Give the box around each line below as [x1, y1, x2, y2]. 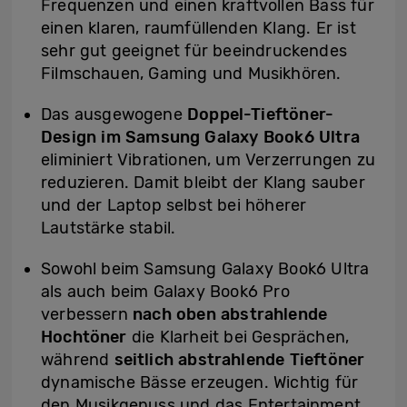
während [41, 350, 114, 371]
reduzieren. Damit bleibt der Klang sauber [41, 173, 365, 194]
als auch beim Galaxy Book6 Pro [41, 282, 290, 303]
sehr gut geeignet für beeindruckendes [41, 41, 347, 62]
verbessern [41, 304, 134, 325]
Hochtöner [41, 327, 127, 348]
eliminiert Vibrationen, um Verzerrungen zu [41, 150, 375, 171]
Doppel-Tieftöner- [187, 104, 334, 125]
